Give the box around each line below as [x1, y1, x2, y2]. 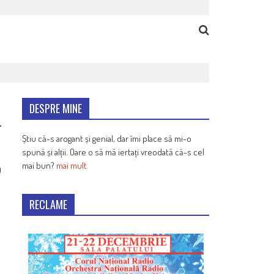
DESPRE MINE [29, 100, 83, 117]
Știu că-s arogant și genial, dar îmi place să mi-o [22, 133, 192, 145]
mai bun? [22, 160, 57, 172]
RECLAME [29, 196, 68, 213]
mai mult [56, 160, 87, 172]
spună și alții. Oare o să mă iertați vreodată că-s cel [22, 146, 205, 158]
